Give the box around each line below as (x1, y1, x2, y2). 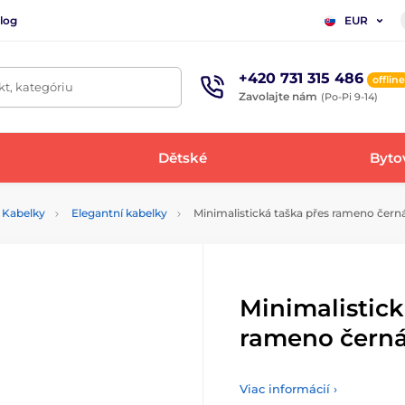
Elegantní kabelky (71, 206, 167, 220)
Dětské (158, 148, 207, 166)
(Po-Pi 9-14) (321, 89, 378, 103)
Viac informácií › (240, 381, 337, 396)
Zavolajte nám (239, 89, 317, 103)
